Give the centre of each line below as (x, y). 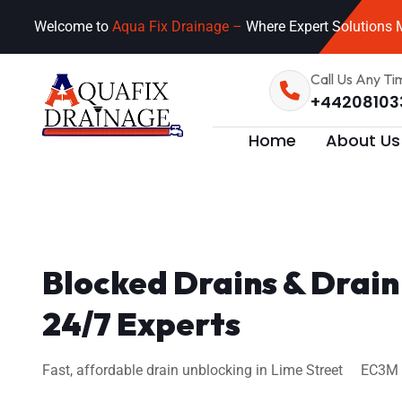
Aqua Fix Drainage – (179, 26)
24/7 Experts (141, 323)
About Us (363, 140)
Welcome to (73, 26)
